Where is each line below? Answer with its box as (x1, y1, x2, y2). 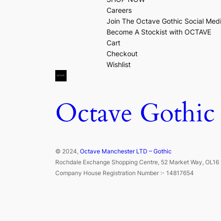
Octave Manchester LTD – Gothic (80, 147, 172, 155)
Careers (107, 5, 132, 14)
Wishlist (107, 60, 131, 69)
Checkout (107, 49, 138, 58)
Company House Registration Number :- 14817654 (55, 169, 194, 177)
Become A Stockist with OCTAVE (107, 27, 211, 36)
